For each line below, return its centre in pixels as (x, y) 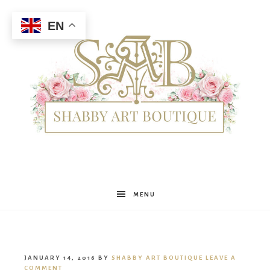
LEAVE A (221, 258)
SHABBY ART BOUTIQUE (157, 258)
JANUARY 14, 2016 (60, 258)
